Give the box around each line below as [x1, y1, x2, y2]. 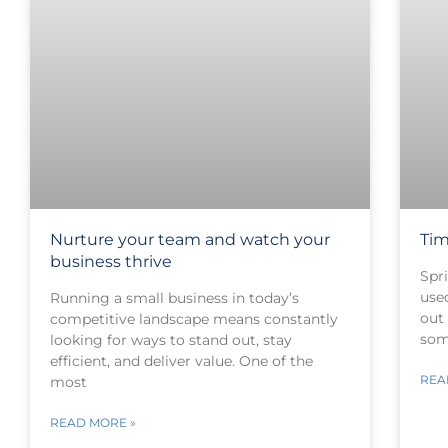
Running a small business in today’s [50, 288, 299, 307]
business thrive [50, 251, 172, 271]
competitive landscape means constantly [50, 309, 338, 328]
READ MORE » [50, 414, 136, 430]
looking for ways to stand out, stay [50, 330, 292, 349]
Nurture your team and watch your [50, 229, 330, 249]
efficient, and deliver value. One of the [50, 351, 313, 370]
